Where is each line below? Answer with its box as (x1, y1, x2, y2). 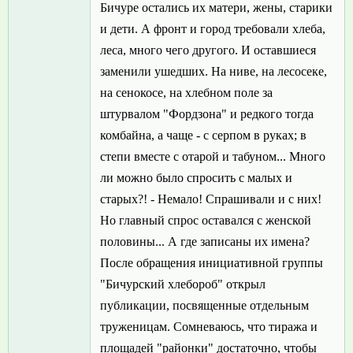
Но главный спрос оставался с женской (100, 214, 311, 228)
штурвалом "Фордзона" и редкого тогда (100, 107, 314, 121)
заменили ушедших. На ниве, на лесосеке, (100, 65, 327, 79)
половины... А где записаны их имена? (100, 235, 310, 249)
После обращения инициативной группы (100, 256, 323, 270)
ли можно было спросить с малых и (100, 171, 292, 185)
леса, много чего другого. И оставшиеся (100, 43, 316, 58)
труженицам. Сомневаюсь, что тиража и (100, 320, 318, 334)
